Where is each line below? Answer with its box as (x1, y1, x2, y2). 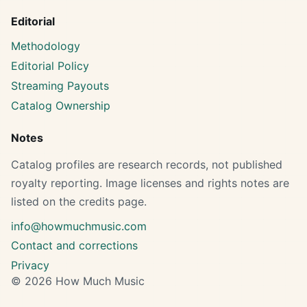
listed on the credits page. (11, 194, 147, 208)
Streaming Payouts (11, 78, 109, 93)
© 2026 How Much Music (11, 274, 145, 288)
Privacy (11, 258, 49, 273)
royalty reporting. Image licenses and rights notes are (11, 175, 289, 190)
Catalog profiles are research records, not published (11, 157, 282, 171)
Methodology (11, 39, 80, 53)
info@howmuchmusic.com (11, 219, 147, 233)
